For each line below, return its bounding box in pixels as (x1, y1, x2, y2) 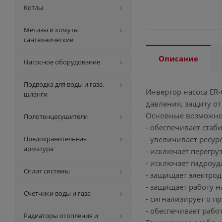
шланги (24, 90, 48, 99)
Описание (159, 54, 198, 63)
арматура (24, 144, 54, 153)
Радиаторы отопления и (24, 211, 98, 220)
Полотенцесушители (24, 112, 88, 121)
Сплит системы (24, 166, 70, 175)
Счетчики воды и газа (24, 189, 91, 198)
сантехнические (24, 35, 73, 44)
